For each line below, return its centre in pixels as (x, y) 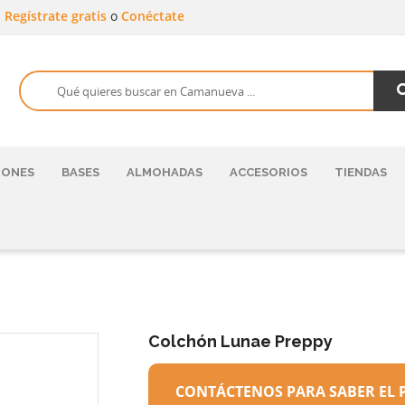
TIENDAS (361, 172)
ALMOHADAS (165, 172)
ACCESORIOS (268, 172)
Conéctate (153, 16)
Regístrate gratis (57, 16)
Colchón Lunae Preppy (240, 341)
